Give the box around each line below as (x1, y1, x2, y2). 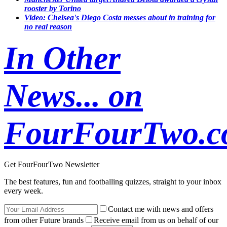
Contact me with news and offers (108, 204, 213, 213)
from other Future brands (4, 215, 84, 224)
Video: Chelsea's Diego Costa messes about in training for (24, 13, 215, 22)
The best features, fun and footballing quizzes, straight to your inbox (4, 177, 221, 186)
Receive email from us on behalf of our (94, 215, 218, 224)
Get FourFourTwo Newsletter (4, 160, 99, 169)
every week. (4, 186, 43, 195)
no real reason (24, 22, 72, 31)
